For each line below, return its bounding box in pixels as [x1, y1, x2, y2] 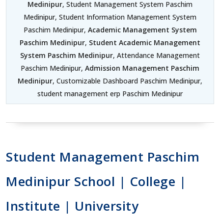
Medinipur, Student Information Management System [24, 12, 196, 22]
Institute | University [6, 196, 138, 215]
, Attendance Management [113, 50, 200, 60]
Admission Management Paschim [85, 63, 199, 73]
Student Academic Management [89, 37, 200, 47]
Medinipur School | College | [6, 172, 186, 190]
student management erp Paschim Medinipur [37, 88, 183, 98]
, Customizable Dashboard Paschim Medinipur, [53, 76, 202, 85]
